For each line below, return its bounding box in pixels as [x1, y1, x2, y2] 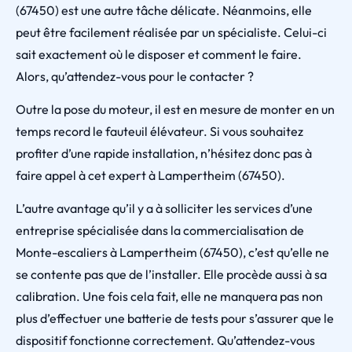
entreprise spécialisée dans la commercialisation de [16, 222, 304, 238]
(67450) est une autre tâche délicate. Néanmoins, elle [16, 2, 312, 18]
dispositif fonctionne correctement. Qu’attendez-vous [16, 332, 315, 348]
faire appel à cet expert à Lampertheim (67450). [16, 167, 285, 183]
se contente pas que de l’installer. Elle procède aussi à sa [16, 266, 327, 282]
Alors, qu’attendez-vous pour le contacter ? [16, 68, 254, 84]
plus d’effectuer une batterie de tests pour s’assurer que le [16, 310, 334, 326]
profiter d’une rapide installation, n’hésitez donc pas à [16, 145, 312, 161]
